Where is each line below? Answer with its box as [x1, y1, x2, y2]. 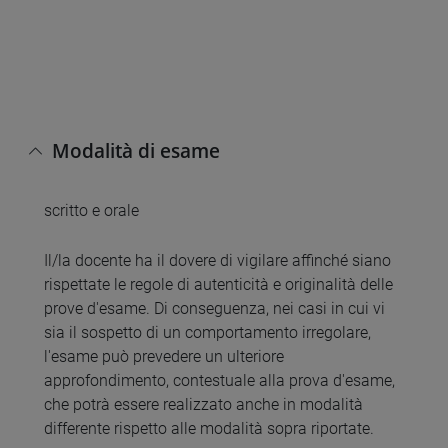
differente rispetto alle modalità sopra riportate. [44, 418, 374, 438]
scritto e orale [44, 201, 139, 221]
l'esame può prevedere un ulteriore [44, 346, 284, 366]
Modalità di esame [52, 136, 220, 164]
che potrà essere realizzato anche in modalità [44, 394, 363, 414]
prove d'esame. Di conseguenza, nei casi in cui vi [44, 298, 385, 318]
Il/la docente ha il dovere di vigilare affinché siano [44, 250, 391, 270]
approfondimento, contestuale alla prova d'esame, [44, 370, 395, 390]
